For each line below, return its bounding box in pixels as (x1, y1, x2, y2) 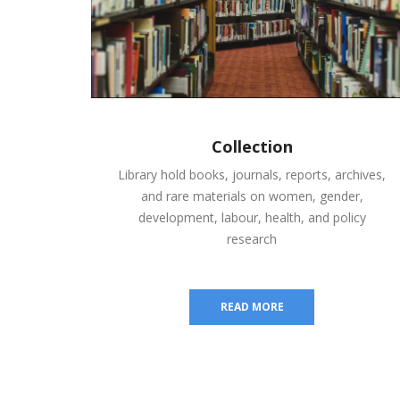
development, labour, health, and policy (137, 208, 366, 226)
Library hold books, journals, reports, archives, (118, 165, 386, 183)
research (227, 229, 277, 247)
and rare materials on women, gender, (140, 187, 363, 204)
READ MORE (220, 298, 284, 314)
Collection (211, 135, 293, 157)
